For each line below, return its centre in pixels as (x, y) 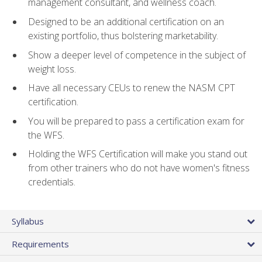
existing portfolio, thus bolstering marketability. (123, 35)
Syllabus (28, 221)
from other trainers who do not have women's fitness (139, 168)
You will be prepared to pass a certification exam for (136, 121)
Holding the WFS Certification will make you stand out (138, 154)
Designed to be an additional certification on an (126, 21)
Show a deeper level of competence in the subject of (137, 55)
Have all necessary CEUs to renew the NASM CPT (132, 88)
